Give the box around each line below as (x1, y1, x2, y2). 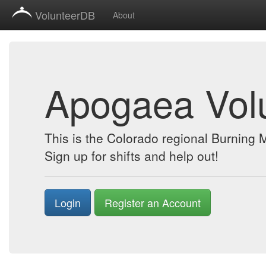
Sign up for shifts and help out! (45, 147, 218, 164)
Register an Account (104, 195, 201, 210)
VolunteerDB (35, 7, 95, 23)
